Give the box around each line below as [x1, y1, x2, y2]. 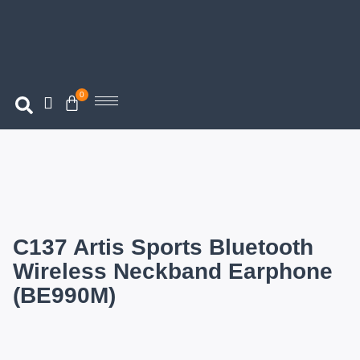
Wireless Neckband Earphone [13, 259, 333, 284]
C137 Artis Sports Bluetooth [13, 235, 313, 260]
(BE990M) [13, 283, 116, 308]
